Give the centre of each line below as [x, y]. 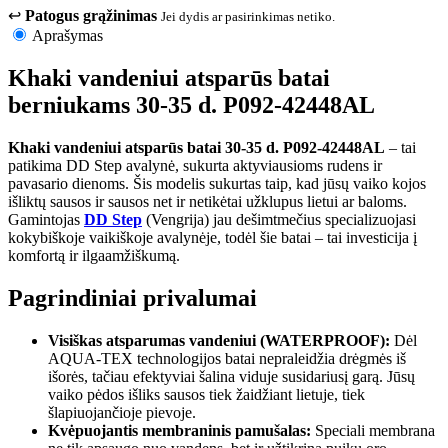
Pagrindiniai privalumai [132, 297]
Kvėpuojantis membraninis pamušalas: [179, 430]
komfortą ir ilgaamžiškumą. [94, 255]
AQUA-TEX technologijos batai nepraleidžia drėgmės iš [227, 358]
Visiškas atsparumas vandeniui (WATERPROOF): [219, 340]
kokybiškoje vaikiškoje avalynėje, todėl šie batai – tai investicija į [212, 237]
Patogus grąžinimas [91, 15]
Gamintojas [46, 219]
